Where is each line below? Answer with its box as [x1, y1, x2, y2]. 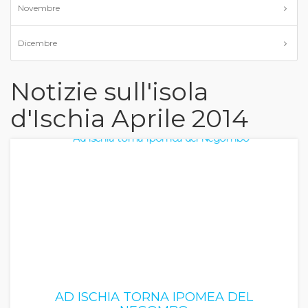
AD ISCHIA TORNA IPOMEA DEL [55, 289, 253, 305]
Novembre [18, 3, 60, 13]
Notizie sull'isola [10, 76, 208, 107]
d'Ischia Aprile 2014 [10, 103, 248, 133]
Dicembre [18, 38, 57, 48]
